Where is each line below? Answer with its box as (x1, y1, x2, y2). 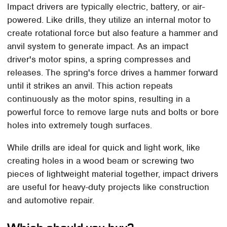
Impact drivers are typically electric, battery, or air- (7, 1, 205, 13)
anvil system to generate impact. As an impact (7, 41, 189, 52)
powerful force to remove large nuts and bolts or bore (7, 106, 219, 118)
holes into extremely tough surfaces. (7, 120, 153, 131)
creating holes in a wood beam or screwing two (7, 155, 195, 167)
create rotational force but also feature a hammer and (7, 27, 218, 39)
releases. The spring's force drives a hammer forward (7, 67, 218, 79)
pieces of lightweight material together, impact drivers (7, 168, 219, 180)
